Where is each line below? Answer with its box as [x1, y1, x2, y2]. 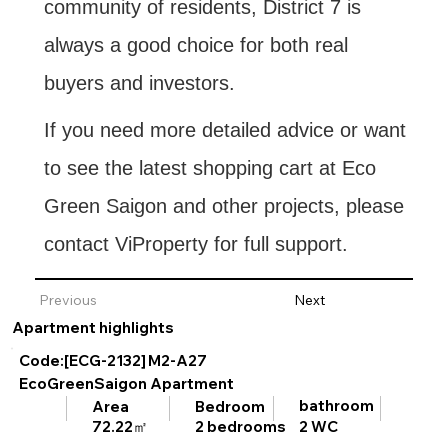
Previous [38, 291, 97, 310]
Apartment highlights [11, 317, 174, 337]
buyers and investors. [43, 72, 235, 95]
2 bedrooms [195, 417, 287, 437]
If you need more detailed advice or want [43, 119, 406, 142]
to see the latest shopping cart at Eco [43, 157, 376, 180]
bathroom [298, 396, 374, 416]
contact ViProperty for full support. [43, 233, 348, 256]
